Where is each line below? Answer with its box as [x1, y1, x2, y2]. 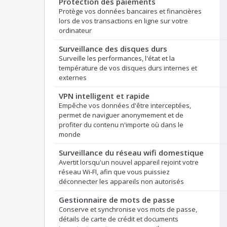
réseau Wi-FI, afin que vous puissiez [59, 167, 170, 177]
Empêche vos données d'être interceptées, [59, 101, 191, 110]
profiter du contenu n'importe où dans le [59, 120, 183, 130]
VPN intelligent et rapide [59, 91, 149, 101]
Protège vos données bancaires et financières [59, 7, 202, 16]
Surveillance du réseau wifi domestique [59, 147, 204, 158]
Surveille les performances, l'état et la [59, 54, 175, 63]
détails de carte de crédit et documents [59, 214, 178, 224]
